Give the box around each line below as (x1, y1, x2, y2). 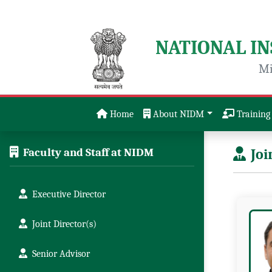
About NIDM (151, 109, 205, 120)
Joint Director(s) (32, 219, 97, 229)
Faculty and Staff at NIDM (23, 146, 154, 159)
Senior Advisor (32, 248, 90, 259)
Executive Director (32, 189, 106, 200)
